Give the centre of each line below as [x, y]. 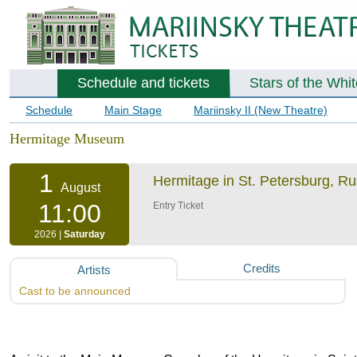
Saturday [84, 235]
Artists [94, 270]
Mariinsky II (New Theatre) [261, 110]
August [80, 188]
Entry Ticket [178, 206]
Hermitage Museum [67, 139]
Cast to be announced [75, 291]
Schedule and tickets [143, 83]
